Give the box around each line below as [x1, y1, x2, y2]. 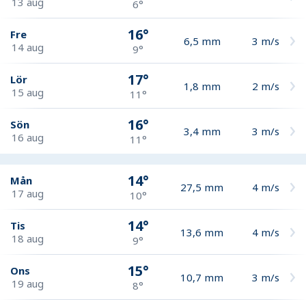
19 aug [12, 276, 44, 290]
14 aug [12, 40, 44, 54]
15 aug [12, 85, 44, 99]
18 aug [12, 231, 44, 245]
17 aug [12, 186, 44, 200]
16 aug [12, 130, 44, 144]
